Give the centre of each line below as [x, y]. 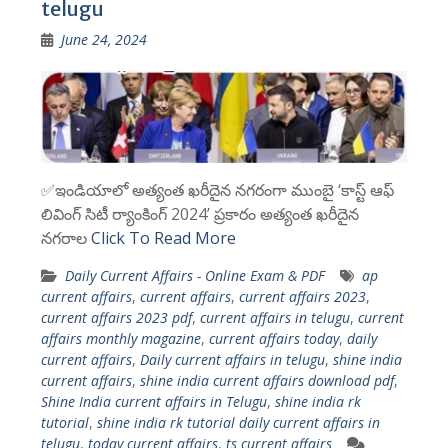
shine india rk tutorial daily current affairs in [238, 423]
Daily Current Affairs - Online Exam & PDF [194, 276]
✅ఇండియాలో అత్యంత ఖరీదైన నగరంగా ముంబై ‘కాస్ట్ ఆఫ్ [217, 190]
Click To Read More [163, 238]
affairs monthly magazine [120, 339]
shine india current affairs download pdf [266, 381]
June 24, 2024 [103, 40]
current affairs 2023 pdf [116, 318]
